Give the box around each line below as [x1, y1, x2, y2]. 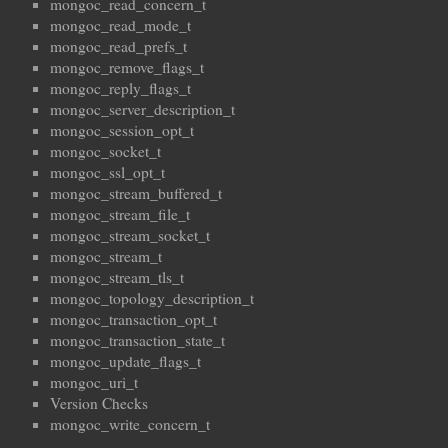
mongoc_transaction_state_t [50, 330, 225, 351]
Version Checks [50, 393, 148, 414]
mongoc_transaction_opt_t [50, 309, 217, 330]
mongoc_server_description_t [50, 99, 235, 120]
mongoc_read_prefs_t [50, 36, 187, 57]
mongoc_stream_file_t [50, 204, 190, 225]
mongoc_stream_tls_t [50, 267, 184, 288]
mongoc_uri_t [50, 372, 138, 393]
